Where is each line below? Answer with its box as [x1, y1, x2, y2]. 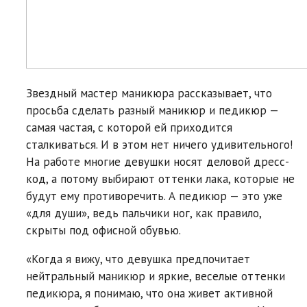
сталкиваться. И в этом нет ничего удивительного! [26, 136, 293, 152]
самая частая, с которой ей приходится [26, 119, 232, 135]
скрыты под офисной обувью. [26, 222, 181, 238]
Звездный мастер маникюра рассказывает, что [26, 85, 272, 101]
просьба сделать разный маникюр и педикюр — [26, 102, 278, 118]
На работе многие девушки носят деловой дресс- [26, 153, 289, 169]
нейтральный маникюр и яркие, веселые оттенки [26, 268, 285, 284]
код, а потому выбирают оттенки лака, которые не [26, 171, 295, 186]
